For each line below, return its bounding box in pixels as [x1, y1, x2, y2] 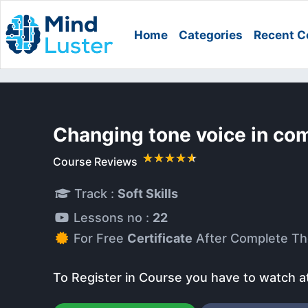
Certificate [127, 231, 192, 245]
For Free [74, 231, 127, 245]
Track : [71, 186, 118, 201]
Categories [179, 28, 243, 42]
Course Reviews [53, 155, 140, 168]
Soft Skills [118, 186, 178, 201]
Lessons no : [74, 210, 153, 225]
